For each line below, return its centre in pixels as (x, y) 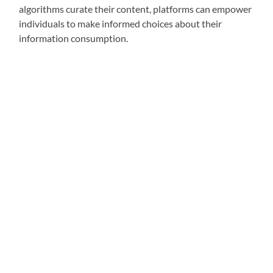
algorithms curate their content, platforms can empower (136, 9)
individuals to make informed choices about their (121, 24)
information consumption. (74, 38)
